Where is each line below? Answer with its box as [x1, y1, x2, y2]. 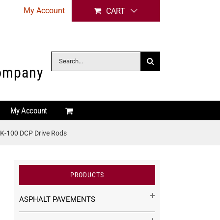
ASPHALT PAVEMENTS [19, 195, 95, 204]
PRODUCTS [70, 171, 104, 179]
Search [51, 54, 73, 63]
